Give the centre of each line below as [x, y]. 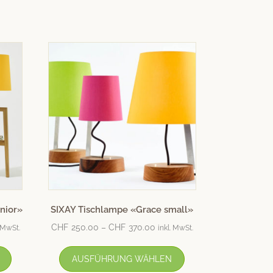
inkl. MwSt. [175, 228]
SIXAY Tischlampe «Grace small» [122, 210]
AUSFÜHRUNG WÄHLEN [122, 259]
